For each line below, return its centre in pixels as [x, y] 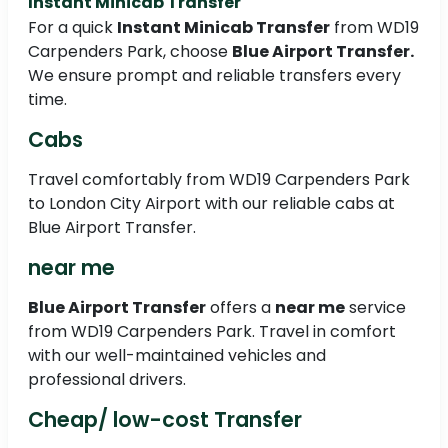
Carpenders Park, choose [130, 52]
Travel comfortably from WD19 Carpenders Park [219, 180]
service [375, 308]
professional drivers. [107, 380]
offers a [240, 308]
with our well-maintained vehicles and [177, 356]
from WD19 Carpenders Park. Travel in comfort [212, 332]
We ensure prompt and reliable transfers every [214, 76]
